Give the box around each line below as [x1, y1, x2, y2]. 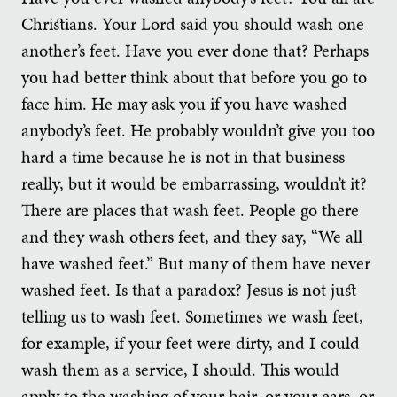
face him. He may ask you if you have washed [21, 90, 347, 116]
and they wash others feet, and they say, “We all [21, 223, 362, 249]
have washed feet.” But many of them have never [21, 250, 370, 276]
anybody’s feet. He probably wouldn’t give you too [21, 117, 375, 143]
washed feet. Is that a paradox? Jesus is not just [21, 276, 356, 302]
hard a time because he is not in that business [21, 144, 345, 169]
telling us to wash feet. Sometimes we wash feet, [21, 303, 363, 329]
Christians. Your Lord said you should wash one [21, 11, 364, 36]
